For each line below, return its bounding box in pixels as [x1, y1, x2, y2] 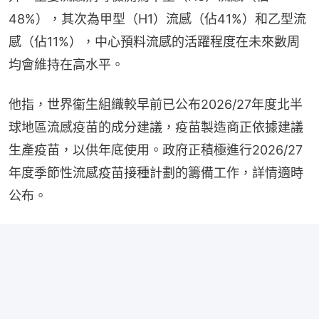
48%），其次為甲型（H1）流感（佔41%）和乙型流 [9, 11, 306, 27]
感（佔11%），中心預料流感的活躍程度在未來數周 [9, 34, 300, 50]
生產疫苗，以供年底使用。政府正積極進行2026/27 [9, 142, 303, 158]
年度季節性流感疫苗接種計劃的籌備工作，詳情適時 [9, 165, 303, 181]
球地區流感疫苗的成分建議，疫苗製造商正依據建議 [9, 120, 303, 135]
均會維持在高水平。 [9, 57, 124, 73]
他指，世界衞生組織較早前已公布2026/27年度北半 [9, 97, 303, 113]
